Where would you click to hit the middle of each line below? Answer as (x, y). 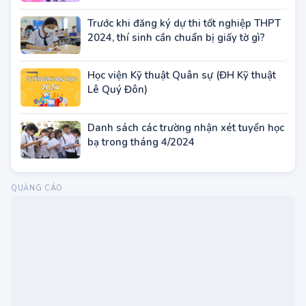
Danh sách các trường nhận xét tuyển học (186, 157)
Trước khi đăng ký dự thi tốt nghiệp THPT (184, 53)
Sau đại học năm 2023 (140, 15)
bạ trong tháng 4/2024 (141, 171)
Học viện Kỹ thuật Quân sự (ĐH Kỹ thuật (182, 105)
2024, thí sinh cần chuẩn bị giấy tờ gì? (176, 67)
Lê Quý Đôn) (117, 119)
